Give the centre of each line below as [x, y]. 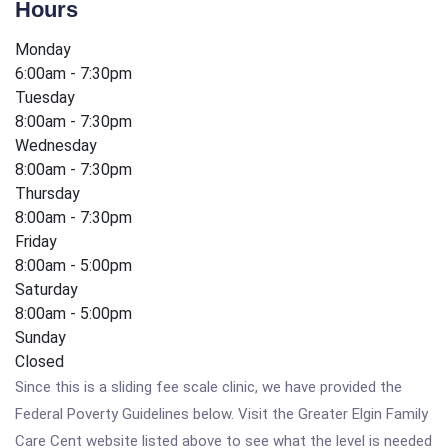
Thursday [47, 193]
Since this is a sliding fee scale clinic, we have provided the [208, 387]
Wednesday [56, 145]
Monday [43, 49]
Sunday [40, 337]
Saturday [46, 289]
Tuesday [45, 97]
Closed [39, 361]
